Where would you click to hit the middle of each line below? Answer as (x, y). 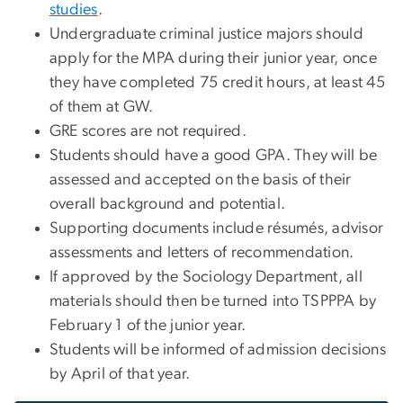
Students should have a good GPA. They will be (214, 156)
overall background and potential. (168, 205)
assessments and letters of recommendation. (202, 253)
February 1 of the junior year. (148, 326)
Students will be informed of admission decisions (218, 350)
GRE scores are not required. (148, 132)
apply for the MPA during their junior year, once (213, 59)
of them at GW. (102, 107)
